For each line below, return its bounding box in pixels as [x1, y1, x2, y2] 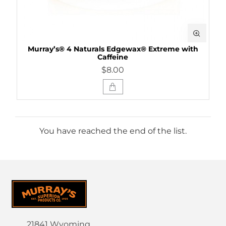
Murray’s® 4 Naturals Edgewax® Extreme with [27, 44, 198, 54]
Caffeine [97, 52, 129, 62]
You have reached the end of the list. [39, 126, 187, 136]
